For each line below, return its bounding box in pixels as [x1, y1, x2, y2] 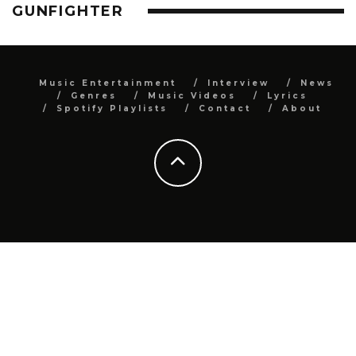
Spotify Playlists [56, 103, 168, 114]
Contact [198, 103, 251, 114]
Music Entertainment [38, 77, 176, 88]
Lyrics [266, 90, 308, 101]
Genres [70, 90, 117, 101]
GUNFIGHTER [12, 2, 124, 20]
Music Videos [147, 90, 236, 101]
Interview [207, 77, 269, 88]
